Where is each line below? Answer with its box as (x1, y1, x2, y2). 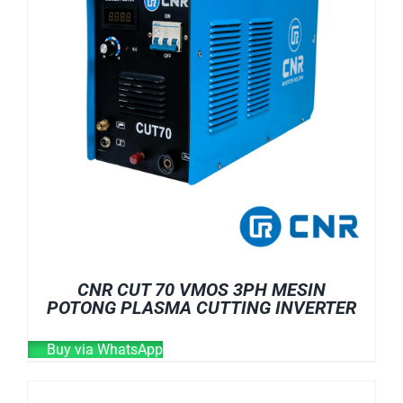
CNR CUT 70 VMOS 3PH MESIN (77, 278, 326, 300)
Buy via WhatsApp (43, 340, 163, 358)
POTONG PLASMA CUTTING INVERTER (47, 296, 356, 318)
